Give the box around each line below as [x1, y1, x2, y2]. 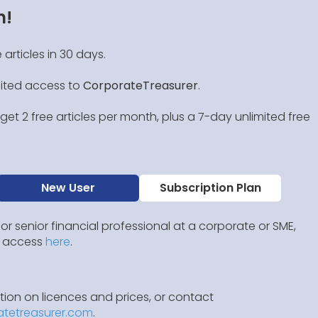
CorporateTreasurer [83, 77, 198, 94]
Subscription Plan [159, 180, 261, 196]
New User [41, 180, 95, 196]
